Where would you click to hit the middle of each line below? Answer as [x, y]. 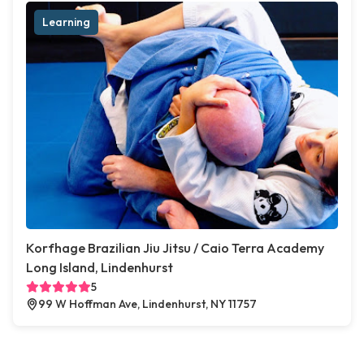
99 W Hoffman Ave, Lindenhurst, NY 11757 [147, 304]
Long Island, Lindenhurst [100, 268]
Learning [66, 22]
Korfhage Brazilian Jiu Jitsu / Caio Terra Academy [175, 248]
